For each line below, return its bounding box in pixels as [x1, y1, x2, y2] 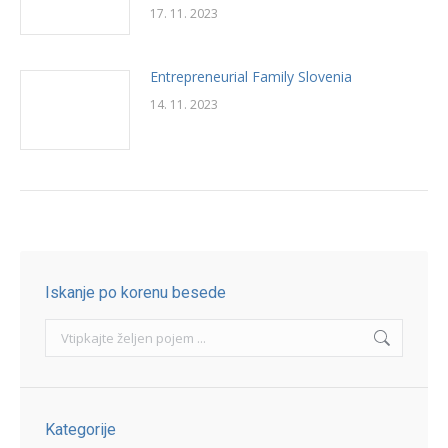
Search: [44, 320, 90, 338]
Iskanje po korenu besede [45, 283, 226, 302]
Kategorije [45, 420, 116, 439]
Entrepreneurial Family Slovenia [150, 67, 352, 86]
